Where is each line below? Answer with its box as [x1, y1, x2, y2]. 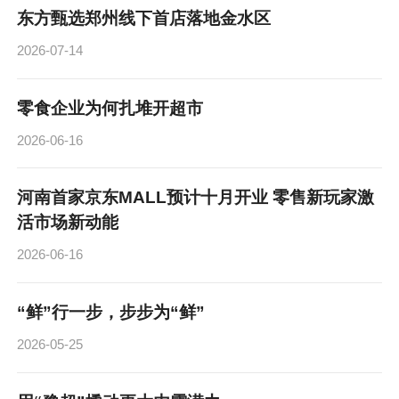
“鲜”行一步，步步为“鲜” [17, 303, 206, 322]
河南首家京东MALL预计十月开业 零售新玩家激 [17, 188, 375, 208]
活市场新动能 [17, 213, 119, 232]
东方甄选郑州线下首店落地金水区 [17, 9, 272, 28]
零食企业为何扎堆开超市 [17, 98, 204, 118]
